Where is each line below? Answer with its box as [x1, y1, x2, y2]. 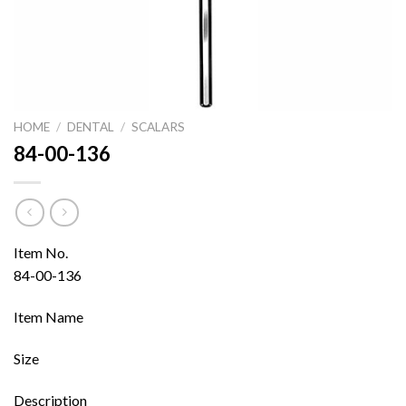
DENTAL [67, 120, 115, 134]
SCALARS [131, 120, 186, 134]
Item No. [14, 244, 68, 262]
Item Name [14, 308, 83, 326]
